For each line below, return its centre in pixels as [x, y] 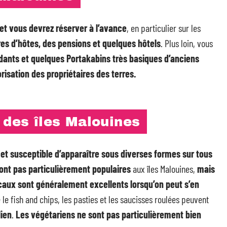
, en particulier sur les [164, 28]
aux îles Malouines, [164, 168]
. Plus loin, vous [187, 43]
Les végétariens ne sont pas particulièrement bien [108, 214]
